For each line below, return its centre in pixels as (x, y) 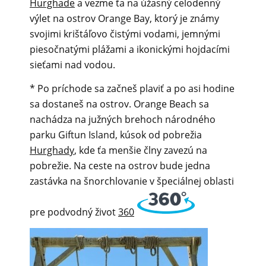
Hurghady (52, 150)
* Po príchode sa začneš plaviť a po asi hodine (132, 88)
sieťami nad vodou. (72, 65)
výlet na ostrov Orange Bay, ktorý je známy (124, 19)
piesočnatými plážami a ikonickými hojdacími (130, 50)
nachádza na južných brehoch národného (123, 119)
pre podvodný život (74, 212)
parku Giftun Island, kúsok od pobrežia (116, 135)
